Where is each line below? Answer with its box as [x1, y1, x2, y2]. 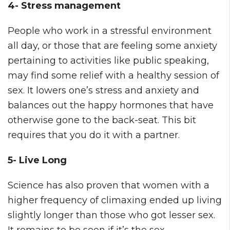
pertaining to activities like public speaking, [8, 54, 209, 66]
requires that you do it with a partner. [8, 129, 180, 141]
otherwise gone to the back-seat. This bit [8, 114, 196, 126]
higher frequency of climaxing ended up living [8, 194, 222, 206]
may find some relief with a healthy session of [8, 69, 219, 81]
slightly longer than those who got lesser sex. [8, 209, 215, 221]
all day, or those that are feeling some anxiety [8, 40, 217, 51]
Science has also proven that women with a [8, 179, 209, 191]
